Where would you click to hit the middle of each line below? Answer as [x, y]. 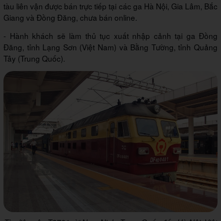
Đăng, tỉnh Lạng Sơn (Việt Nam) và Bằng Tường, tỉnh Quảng [110, 47]
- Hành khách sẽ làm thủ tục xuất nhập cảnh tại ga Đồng [110, 35]
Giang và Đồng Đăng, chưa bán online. [70, 17]
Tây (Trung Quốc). [34, 58]
